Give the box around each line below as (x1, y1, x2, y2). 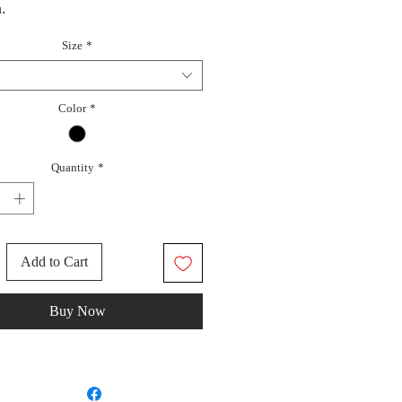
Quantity (50, 161, 94, 175)
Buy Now (48, 302, 106, 319)
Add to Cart (20, 253, 88, 269)
